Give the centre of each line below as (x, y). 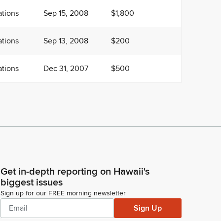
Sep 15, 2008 (66, 14)
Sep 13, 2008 (66, 41)
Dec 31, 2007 (66, 69)
